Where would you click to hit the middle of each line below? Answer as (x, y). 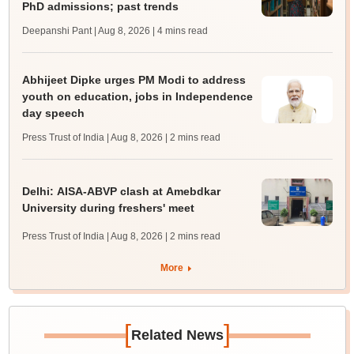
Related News (177, 335)
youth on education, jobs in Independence (137, 97)
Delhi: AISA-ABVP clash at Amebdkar (121, 191)
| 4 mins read (180, 31)
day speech (53, 113)
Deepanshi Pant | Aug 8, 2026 (86, 31)
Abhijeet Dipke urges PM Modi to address (134, 80)
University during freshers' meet (108, 207)
